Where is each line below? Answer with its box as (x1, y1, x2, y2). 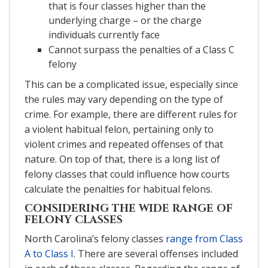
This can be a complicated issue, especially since (25, 77, 238, 91)
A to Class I (25, 246, 74, 260)
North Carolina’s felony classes (25, 232, 166, 245)
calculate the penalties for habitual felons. (25, 182, 212, 196)
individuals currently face (48, 28, 160, 41)
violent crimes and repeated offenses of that (25, 137, 223, 151)
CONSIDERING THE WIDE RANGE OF (25, 200, 233, 216)
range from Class (166, 232, 243, 245)
